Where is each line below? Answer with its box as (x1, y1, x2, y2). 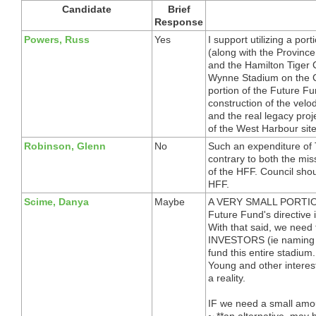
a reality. (208, 272, 245, 284)
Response (154, 16, 203, 28)
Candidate (62, 3, 111, 15)
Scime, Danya (24, 195, 89, 207)
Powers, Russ (24, 33, 90, 45)
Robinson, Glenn (24, 140, 106, 152)
